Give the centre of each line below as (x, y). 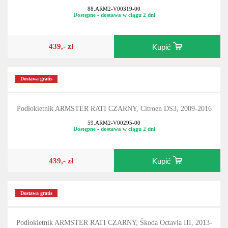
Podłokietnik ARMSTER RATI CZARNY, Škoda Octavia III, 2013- (114, 223)
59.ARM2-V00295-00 (114, 123)
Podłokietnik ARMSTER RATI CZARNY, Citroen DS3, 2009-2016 (114, 108)
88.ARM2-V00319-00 (114, 8)
